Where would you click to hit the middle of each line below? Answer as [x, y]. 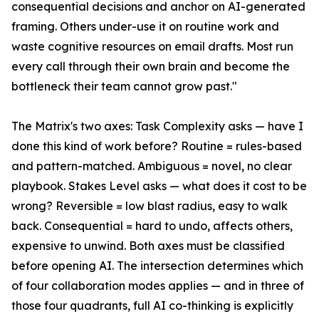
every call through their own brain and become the [151, 67]
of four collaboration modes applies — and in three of [158, 286]
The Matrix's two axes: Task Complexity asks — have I [157, 126]
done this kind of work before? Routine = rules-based [157, 146]
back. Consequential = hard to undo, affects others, [152, 226]
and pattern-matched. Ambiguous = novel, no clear [152, 166]
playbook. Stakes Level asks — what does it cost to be [159, 186]
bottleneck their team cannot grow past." [124, 87]
